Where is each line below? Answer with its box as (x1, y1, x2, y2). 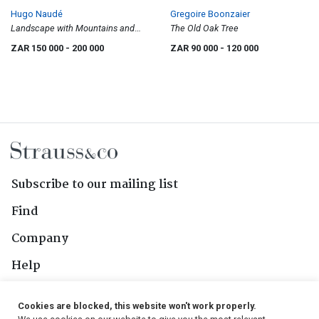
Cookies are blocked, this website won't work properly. (18, 300, 256, 311)
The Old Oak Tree (170, 23, 239, 34)
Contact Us (11, 283, 77, 303)
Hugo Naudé (11, 9, 63, 20)
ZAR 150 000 (11, 43, 66, 54)
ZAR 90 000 (170, 43, 220, 54)
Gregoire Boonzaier (170, 9, 250, 20)
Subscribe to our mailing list (11, 175, 178, 195)
